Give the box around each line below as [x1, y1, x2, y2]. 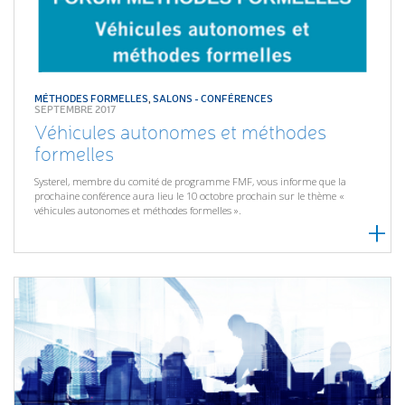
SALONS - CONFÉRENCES [153, 90, 274, 105]
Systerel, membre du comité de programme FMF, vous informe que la [34, 174, 347, 189]
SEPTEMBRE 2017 [34, 101, 117, 116]
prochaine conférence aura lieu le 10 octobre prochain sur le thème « [34, 189, 345, 203]
